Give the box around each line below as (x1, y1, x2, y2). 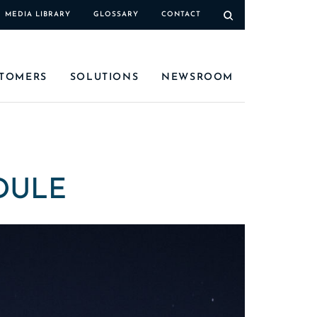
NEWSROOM (161, 72, 234, 83)
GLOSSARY (93, 11, 139, 18)
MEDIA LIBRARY (4, 11, 71, 18)
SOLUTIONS (69, 72, 139, 83)
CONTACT (161, 11, 201, 18)
